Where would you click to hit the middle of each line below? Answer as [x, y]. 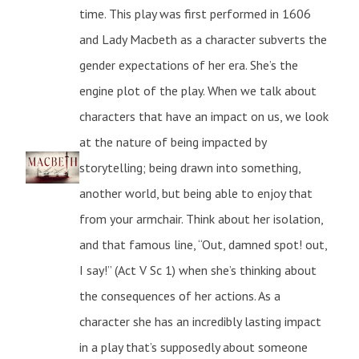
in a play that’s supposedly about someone [194, 347]
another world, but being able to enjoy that [196, 193]
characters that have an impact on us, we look [204, 116]
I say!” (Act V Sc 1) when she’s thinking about [198, 270]
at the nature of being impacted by [173, 141]
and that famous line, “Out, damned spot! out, [204, 244]
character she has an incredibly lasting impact [201, 321]
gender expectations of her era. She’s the [189, 65]
